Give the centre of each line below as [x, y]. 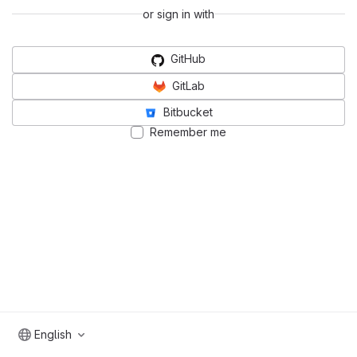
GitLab [188, 85]
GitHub [188, 59]
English [53, 334]
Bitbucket [188, 112]
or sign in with [178, 14]
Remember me [188, 131]
